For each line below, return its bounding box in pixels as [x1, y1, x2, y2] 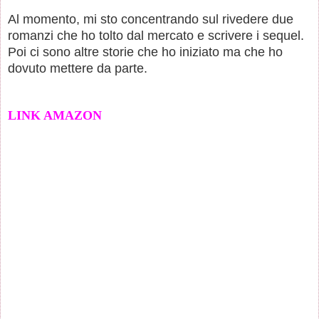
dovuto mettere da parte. [8, 61, 147, 75]
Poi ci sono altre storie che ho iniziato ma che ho [8, 44, 283, 59]
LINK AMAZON [8, 108, 102, 122]
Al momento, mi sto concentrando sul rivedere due [8, 11, 293, 26]
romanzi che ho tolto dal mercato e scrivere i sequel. [8, 28, 304, 43]
